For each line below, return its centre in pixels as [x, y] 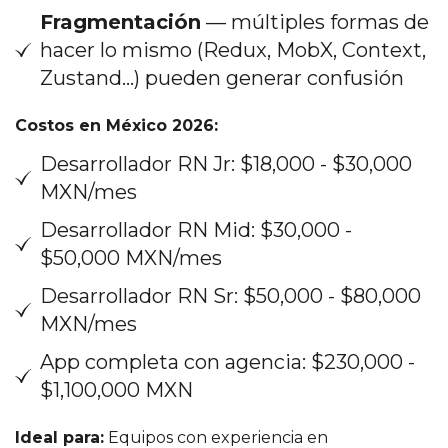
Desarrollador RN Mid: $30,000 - [196, 229]
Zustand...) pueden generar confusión [222, 77]
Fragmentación [120, 21]
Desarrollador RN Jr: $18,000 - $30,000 [226, 163]
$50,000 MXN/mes [131, 257]
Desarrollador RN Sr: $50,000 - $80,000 [230, 295]
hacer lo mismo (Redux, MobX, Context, [233, 49]
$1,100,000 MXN [116, 389]
